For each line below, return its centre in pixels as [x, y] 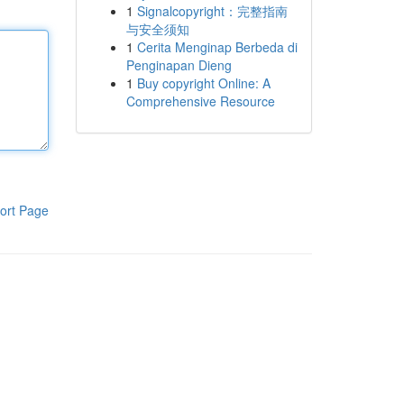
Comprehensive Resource [200, 101]
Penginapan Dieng [179, 65]
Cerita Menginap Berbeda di [217, 47]
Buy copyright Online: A [203, 83]
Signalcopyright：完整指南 [212, 11]
